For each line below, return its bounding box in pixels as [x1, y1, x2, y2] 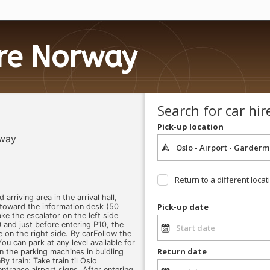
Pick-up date [157, 201, 209, 213]
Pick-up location [157, 121, 224, 132]
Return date [157, 245, 207, 257]
